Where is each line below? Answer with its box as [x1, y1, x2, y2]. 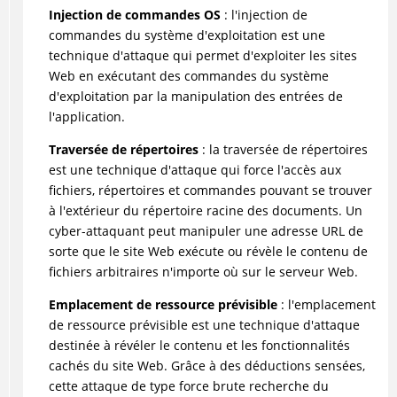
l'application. [48, 107, 125, 125]
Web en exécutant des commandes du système [48, 66, 329, 84]
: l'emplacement [276, 295, 376, 313]
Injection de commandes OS [48, 5, 221, 23]
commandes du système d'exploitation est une [48, 26, 325, 43]
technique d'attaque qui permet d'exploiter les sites [48, 46, 357, 64]
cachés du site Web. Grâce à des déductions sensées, [48, 356, 365, 374]
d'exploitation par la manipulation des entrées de [48, 87, 343, 105]
